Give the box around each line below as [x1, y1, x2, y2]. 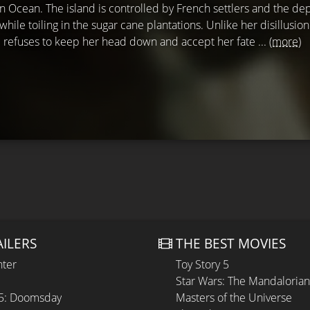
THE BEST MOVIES [176, 234, 286, 253]
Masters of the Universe [176, 290, 292, 305]
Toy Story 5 [176, 257, 229, 272]
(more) [269, 34, 301, 49]
